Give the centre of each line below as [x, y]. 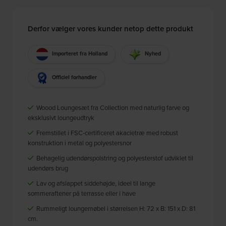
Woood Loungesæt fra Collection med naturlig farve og [112, 107]
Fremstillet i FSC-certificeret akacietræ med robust [107, 132]
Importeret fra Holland [80, 54]
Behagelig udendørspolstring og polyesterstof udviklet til [114, 158]
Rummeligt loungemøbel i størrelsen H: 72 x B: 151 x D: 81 [115, 208]
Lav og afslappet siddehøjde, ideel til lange [95, 183]
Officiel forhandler [75, 77]
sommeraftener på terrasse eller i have [82, 193]
